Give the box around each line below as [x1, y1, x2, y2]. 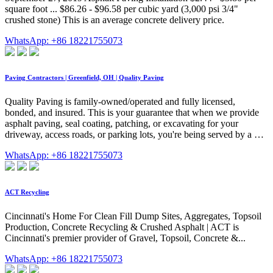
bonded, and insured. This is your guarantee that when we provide [5, 107, 259, 118]
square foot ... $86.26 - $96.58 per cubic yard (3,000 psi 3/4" [5, 3, 238, 14]
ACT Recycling [5, 188, 49, 196]
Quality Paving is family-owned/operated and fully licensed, [5, 96, 235, 107]
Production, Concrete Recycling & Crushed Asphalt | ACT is [5, 221, 239, 232]
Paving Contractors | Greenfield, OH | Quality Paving [5, 73, 164, 81]
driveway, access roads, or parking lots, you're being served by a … [5, 129, 264, 140]
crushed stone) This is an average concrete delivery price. [5, 14, 224, 25]
